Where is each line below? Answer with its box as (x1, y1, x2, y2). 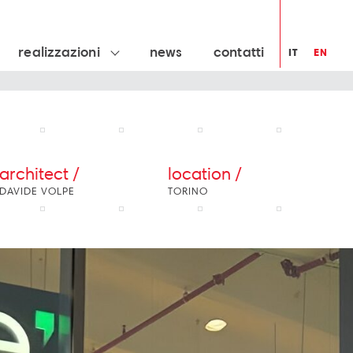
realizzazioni (18, 43, 104, 60)
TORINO (167, 184, 208, 197)
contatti (214, 43, 264, 60)
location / (167, 163, 242, 184)
